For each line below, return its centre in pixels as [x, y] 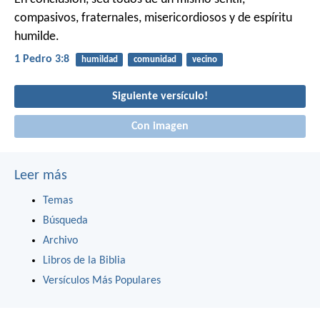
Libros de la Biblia [84, 261]
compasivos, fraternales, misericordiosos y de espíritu [153, 19]
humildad [99, 60]
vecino [204, 60]
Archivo [60, 241]
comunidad [155, 60]
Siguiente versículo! [160, 97]
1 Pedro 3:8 [42, 60]
